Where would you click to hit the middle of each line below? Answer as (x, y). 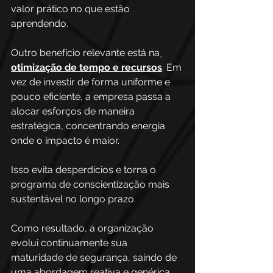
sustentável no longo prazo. (75, 199)
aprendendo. (40, 23)
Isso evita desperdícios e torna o (85, 170)
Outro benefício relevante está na (85, 53)
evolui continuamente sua (70, 243)
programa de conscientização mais (91, 184)
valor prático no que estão (72, 9)
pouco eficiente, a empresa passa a (92, 97)
